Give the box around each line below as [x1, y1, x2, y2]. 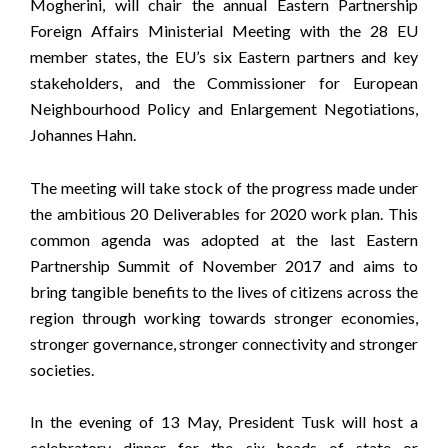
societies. [30, 359, 94, 379]
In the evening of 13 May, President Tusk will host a [30, 411, 418, 431]
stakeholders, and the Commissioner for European [30, 73, 418, 93]
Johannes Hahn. [30, 125, 139, 145]
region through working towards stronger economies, [30, 307, 418, 327]
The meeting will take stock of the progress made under [30, 177, 418, 197]
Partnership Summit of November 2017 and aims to [30, 255, 418, 275]
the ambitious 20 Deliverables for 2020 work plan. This [30, 203, 418, 223]
